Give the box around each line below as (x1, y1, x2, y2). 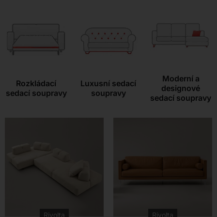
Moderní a (162, 74, 200, 84)
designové (161, 83, 201, 93)
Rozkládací (16, 78, 57, 89)
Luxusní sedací (80, 78, 137, 89)
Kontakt (93, 1, 124, 12)
